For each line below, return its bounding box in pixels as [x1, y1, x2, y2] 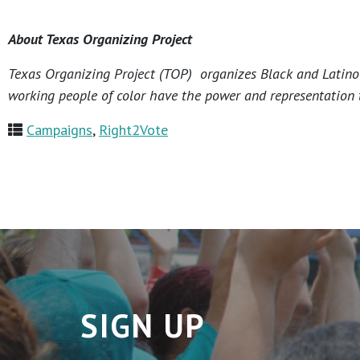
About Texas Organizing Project [8, 30, 192, 49]
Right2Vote [99, 121, 168, 140]
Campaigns [27, 121, 92, 140]
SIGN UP [80, 305, 205, 347]
